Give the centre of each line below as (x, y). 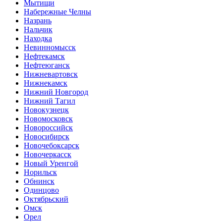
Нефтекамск (44, 56)
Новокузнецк (46, 110)
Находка (38, 38)
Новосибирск (47, 137)
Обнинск (39, 181)
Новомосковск (48, 119)
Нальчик (38, 29)
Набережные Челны (57, 12)
